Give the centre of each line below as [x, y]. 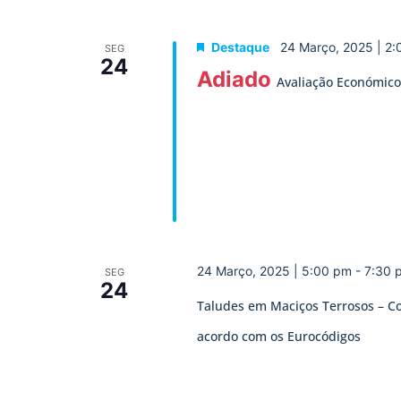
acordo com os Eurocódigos [278, 336]
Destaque [240, 47]
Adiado [234, 79]
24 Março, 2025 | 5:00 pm [274, 270]
